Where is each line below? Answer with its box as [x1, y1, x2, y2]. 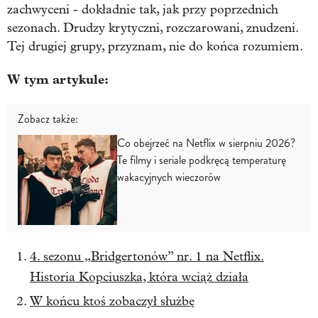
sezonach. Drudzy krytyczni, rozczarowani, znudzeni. [7, 20, 298, 35]
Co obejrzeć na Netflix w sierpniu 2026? [117, 134, 295, 151]
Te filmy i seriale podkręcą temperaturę [117, 151, 286, 168]
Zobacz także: [18, 110, 78, 127]
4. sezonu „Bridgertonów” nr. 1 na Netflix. [30, 248, 264, 264]
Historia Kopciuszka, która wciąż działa [30, 269, 248, 285]
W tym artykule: [7, 71, 109, 87]
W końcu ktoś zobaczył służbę [30, 293, 194, 309]
